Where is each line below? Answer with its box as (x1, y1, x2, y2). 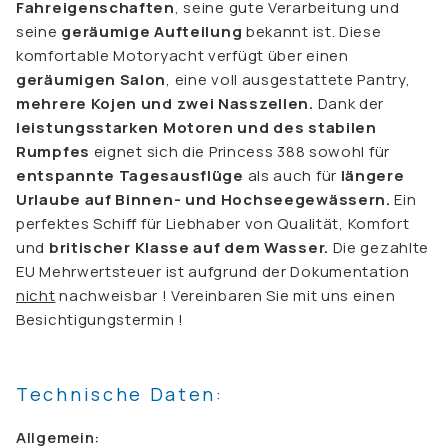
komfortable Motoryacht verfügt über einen (16, 44, 349, 66)
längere (340, 164, 405, 186)
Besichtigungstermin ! (16, 308, 184, 330)
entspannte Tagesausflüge (16, 164, 244, 186)
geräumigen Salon (16, 68, 167, 90)
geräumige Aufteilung (61, 20, 243, 42)
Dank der (313, 92, 385, 114)
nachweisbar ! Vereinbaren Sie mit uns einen (55, 284, 396, 306)
